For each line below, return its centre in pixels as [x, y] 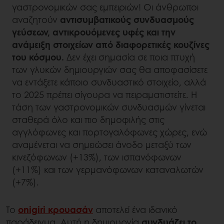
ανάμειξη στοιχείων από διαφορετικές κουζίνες [111, 45]
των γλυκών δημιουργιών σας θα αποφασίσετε [110, 70]
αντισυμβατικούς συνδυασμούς [126, 20]
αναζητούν [35, 20]
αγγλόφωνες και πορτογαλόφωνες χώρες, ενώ [109, 132]
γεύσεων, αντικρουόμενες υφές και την [94, 32]
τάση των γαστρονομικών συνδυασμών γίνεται [109, 107]
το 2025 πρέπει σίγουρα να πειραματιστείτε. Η [104, 95]
